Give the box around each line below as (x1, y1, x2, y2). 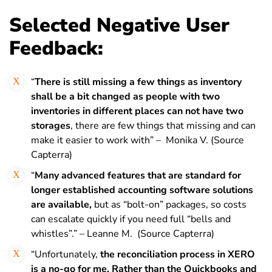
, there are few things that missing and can (70, 118, 256, 132)
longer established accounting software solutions (31, 183, 253, 197)
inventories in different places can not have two (31, 104, 243, 118)
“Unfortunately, (31, 247, 100, 261)
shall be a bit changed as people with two (31, 89, 220, 103)
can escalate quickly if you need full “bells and (31, 212, 231, 226)
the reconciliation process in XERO (100, 247, 255, 261)
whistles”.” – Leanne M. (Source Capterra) (31, 226, 214, 240)
